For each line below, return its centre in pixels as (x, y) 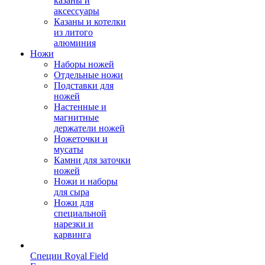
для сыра (72, 192)
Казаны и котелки (90, 22)
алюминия (75, 43)
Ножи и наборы (86, 181)
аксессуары (77, 11)
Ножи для (74, 203)
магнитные (76, 117)
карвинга (72, 235)
